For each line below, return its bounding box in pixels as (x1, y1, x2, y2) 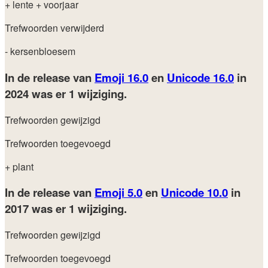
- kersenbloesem (5, 44, 75, 59)
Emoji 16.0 (95, 69, 148, 86)
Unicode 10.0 (161, 184, 228, 201)
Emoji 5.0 (95, 184, 142, 201)
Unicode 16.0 (167, 69, 234, 86)
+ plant (5, 159, 33, 173)
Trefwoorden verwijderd (5, 21, 104, 35)
